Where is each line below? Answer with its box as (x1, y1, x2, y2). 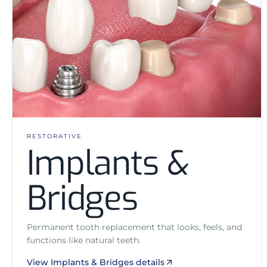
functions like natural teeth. (27, 235, 141, 246)
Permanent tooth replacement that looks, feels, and (27, 222, 242, 233)
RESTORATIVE (27, 132, 82, 141)
